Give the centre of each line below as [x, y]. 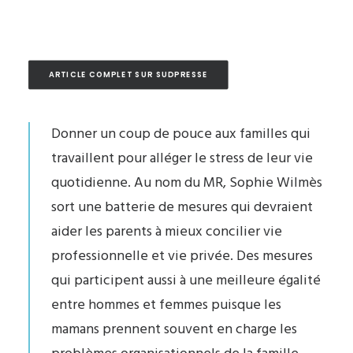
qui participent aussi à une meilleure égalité [186, 281]
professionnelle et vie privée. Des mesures [182, 256]
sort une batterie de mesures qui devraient [182, 208]
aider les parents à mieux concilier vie [167, 232]
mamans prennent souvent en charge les [174, 330]
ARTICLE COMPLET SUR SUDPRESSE [128, 74]
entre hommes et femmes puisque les [166, 305]
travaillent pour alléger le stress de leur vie [182, 159]
